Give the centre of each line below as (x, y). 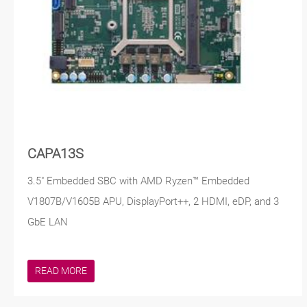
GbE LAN (48, 222)
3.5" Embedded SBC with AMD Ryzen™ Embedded (138, 181)
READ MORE (61, 270)
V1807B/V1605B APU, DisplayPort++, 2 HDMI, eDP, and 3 (153, 201)
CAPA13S (56, 153)
